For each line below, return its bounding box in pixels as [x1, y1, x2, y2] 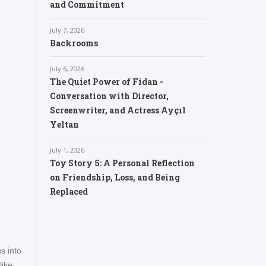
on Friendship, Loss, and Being [49, 172, 180, 183]
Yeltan [49, 119, 79, 130]
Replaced [49, 186, 88, 197]
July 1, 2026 [49, 145, 84, 154]
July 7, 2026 [49, 26, 84, 34]
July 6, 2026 [49, 64, 84, 73]
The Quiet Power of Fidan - [49, 76, 163, 87]
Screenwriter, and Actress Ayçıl [49, 104, 186, 116]
